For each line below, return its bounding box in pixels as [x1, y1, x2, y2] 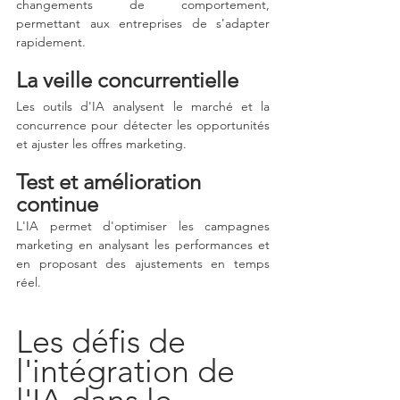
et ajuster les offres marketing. [16, 136, 187, 153]
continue [16, 191, 98, 218]
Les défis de [16, 322, 194, 362]
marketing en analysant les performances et [16, 237, 270, 254]
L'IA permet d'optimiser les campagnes [16, 218, 270, 235]
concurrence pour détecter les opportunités [16, 117, 270, 134]
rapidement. [16, 34, 86, 51]
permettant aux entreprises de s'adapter [16, 15, 270, 32]
